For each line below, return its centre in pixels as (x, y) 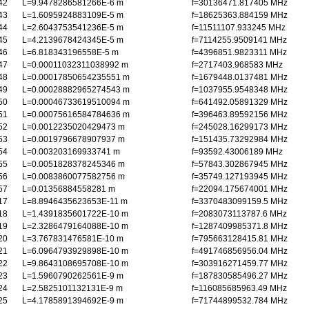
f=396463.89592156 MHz (240, 114)
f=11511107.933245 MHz (239, 28)
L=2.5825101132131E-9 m (72, 288)
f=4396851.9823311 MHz (239, 52)
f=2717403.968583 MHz (237, 65)
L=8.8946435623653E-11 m (75, 201)
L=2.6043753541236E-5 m (73, 28)
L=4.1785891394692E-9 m (73, 301)
